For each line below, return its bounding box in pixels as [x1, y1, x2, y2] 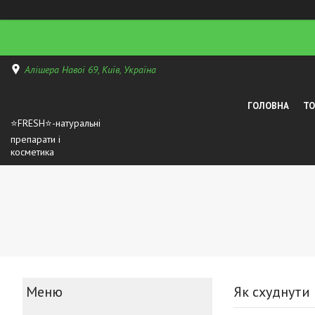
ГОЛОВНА [247, 99, 290, 112]
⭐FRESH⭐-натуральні [11, 117, 101, 130]
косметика [11, 146, 54, 159]
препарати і [11, 133, 60, 146]
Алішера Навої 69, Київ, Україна [25, 63, 156, 76]
